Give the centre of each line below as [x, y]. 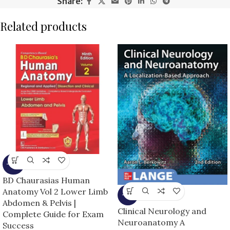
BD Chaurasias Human [46, 180]
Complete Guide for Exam [53, 214]
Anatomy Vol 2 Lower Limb [55, 191]
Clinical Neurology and [162, 211]
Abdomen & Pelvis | [39, 203]
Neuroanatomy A [151, 222]
